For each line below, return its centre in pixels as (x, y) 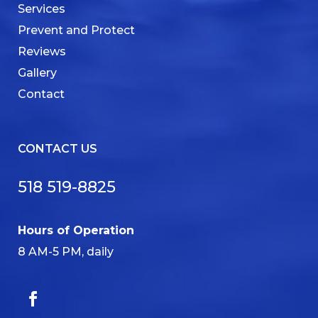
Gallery (37, 72)
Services (42, 9)
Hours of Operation (76, 230)
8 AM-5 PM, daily (66, 251)
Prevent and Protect (76, 30)
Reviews (42, 51)
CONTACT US (57, 148)
